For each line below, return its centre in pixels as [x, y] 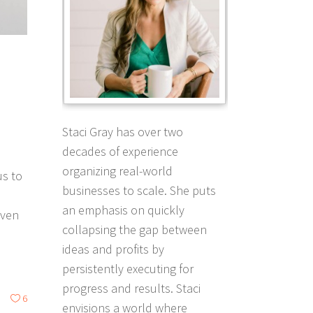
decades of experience [120, 151]
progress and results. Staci [131, 288]
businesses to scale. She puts [139, 190]
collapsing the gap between [134, 229]
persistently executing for [128, 268]
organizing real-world [117, 170]
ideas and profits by [113, 249]
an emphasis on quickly [123, 210]
